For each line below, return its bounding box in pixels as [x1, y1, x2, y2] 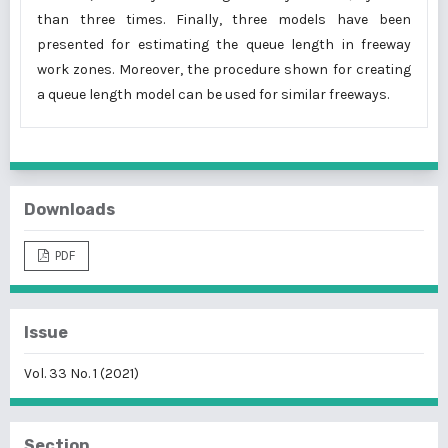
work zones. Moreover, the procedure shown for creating [37, 61, 411, 79]
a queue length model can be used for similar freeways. [37, 86, 389, 104]
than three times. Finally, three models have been [37, 11, 411, 29]
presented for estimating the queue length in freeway [37, 36, 411, 54]
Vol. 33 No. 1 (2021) [24, 365, 139, 383]
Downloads [24, 200, 115, 220]
